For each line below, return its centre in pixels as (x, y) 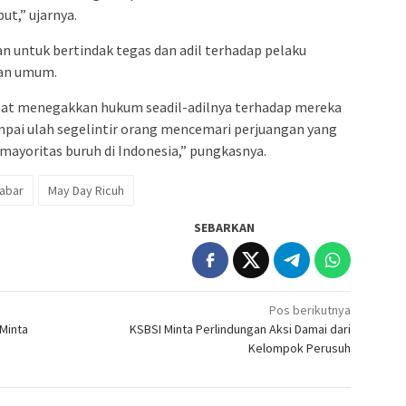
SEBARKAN (225, 228)
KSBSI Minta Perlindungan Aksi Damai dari (241, 329)
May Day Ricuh (86, 191)
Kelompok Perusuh (300, 348)
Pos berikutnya (310, 310)
